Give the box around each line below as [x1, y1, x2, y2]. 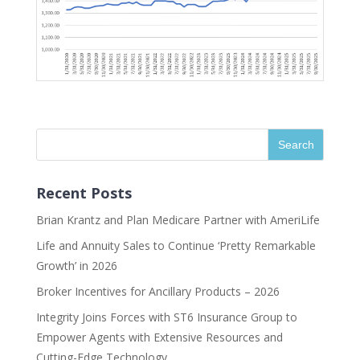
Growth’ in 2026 [35, 258, 117, 274]
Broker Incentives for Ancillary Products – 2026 [35, 284, 280, 300]
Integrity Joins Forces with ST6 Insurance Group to [35, 309, 297, 325]
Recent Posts [35, 183, 132, 203]
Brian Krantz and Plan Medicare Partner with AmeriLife [35, 212, 320, 228]
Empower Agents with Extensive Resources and [35, 329, 283, 346]
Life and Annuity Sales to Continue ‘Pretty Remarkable [35, 238, 316, 254]
